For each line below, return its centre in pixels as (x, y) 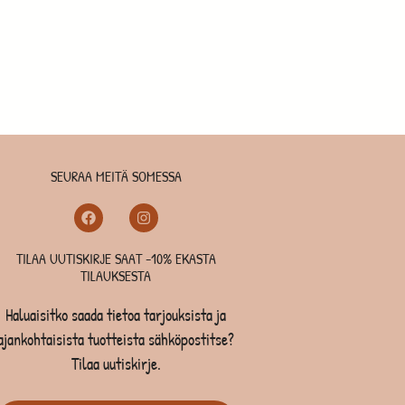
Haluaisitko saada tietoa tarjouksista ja (116, 315)
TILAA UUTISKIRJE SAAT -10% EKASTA (116, 258)
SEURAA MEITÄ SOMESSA (116, 176)
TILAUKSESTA (116, 275)
